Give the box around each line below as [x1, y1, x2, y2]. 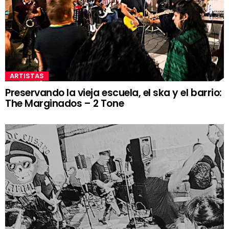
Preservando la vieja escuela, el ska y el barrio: [5, 86, 222, 100]
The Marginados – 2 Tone [5, 97, 124, 111]
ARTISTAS [10, 71, 44, 81]
